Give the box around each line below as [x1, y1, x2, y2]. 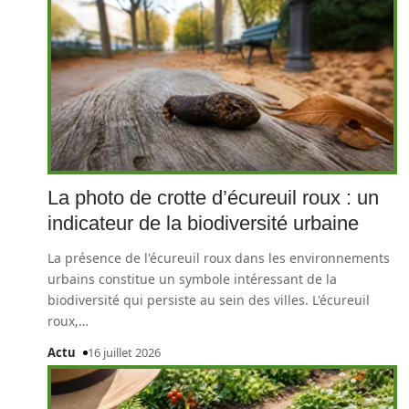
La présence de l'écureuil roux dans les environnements [47, 249, 390, 267]
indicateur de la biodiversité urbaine [47, 212, 359, 235]
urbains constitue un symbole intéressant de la [47, 270, 337, 288]
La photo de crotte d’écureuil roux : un [47, 186, 379, 209]
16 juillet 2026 [87, 344, 161, 361]
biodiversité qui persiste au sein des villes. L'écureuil [47, 291, 370, 309]
